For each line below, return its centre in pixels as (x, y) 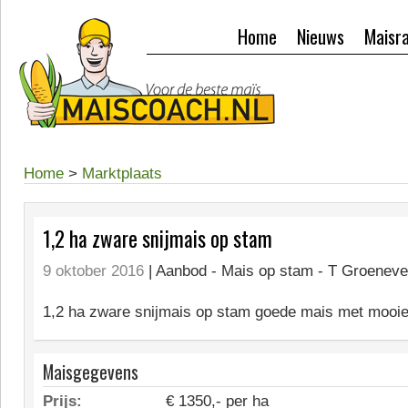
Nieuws (321, 36)
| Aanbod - (185, 271)
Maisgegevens (91, 372)
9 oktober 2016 (93, 271)
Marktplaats (122, 173)
